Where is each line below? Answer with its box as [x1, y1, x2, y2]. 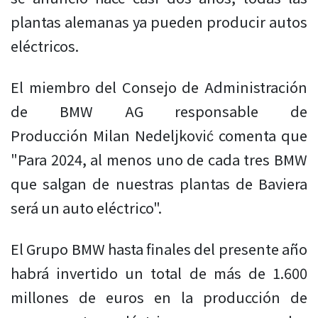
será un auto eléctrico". [11, 197, 162, 219]
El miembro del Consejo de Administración [11, 77, 307, 98]
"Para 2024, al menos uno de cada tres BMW [11, 149, 307, 170]
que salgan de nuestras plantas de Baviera [11, 173, 307, 194]
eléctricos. [11, 35, 79, 57]
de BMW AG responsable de [11, 101, 307, 122]
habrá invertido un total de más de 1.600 [11, 263, 307, 284]
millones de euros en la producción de [11, 287, 307, 308]
